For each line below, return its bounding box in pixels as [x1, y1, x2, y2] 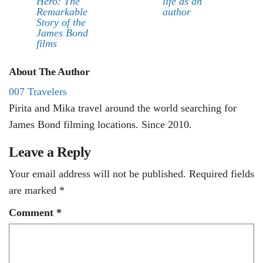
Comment [9, 207, 56, 219]
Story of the [36, 16, 86, 29]
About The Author [9, 66, 90, 78]
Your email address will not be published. [9, 168, 186, 180]
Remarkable [36, 6, 87, 18]
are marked [9, 184, 59, 197]
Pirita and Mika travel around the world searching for [9, 102, 237, 114]
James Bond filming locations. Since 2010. [9, 119, 192, 131]
